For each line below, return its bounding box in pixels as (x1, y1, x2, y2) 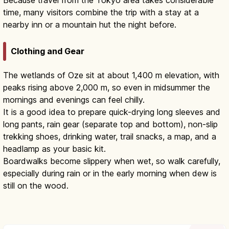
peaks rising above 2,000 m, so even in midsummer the (3, 82, 210, 93)
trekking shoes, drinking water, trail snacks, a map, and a (3, 131, 216, 142)
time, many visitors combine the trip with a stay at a (3, 7, 199, 17)
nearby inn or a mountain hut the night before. (3, 19, 176, 30)
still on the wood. (3, 180, 68, 191)
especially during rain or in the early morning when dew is (3, 168, 217, 179)
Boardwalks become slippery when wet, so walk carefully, (3, 156, 220, 167)
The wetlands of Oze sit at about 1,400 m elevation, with (3, 70, 219, 81)
